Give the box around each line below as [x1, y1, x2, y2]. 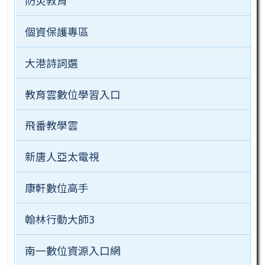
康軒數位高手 [24, 180, 89, 196]
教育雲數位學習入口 [24, 86, 121, 102]
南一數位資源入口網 [24, 242, 121, 258]
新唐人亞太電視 [24, 148, 99, 164]
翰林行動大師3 [24, 211, 95, 227]
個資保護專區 [24, 23, 89, 39]
